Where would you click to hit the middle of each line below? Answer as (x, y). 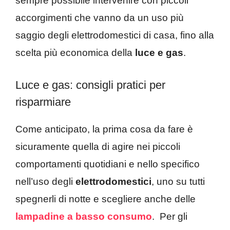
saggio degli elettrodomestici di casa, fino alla (115, 35)
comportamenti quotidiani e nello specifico (108, 164)
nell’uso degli (45, 181)
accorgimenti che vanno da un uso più (100, 18)
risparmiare (43, 102)
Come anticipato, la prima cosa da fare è (104, 129)
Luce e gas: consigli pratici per (90, 85)
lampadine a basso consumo (84, 216)
